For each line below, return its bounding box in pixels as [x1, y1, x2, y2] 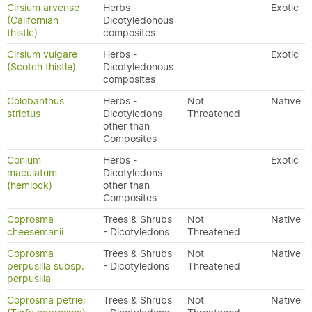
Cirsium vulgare [7, 48, 77, 61]
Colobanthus [7, 95, 64, 107]
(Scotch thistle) [7, 61, 76, 73]
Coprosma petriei [7, 294, 85, 306]
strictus [7, 107, 40, 120]
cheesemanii [7, 226, 63, 238]
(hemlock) [7, 179, 52, 192]
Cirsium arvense [7, 1, 79, 14]
